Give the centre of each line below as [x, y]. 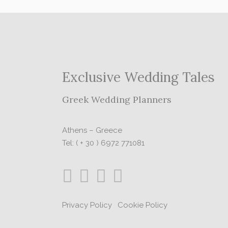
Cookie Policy [142, 205]
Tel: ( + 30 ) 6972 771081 [103, 143]
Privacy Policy [87, 205]
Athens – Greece [92, 130]
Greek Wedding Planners [117, 99]
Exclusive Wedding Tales [138, 77]
